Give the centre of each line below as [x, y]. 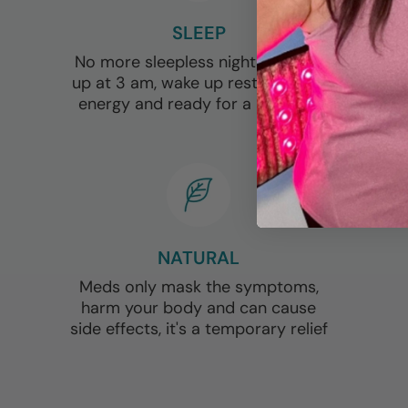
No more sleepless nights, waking [199, 62]
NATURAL [199, 258]
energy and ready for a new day [199, 104]
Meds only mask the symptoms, [199, 287]
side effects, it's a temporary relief [199, 329]
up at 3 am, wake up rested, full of [199, 83]
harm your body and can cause [199, 308]
